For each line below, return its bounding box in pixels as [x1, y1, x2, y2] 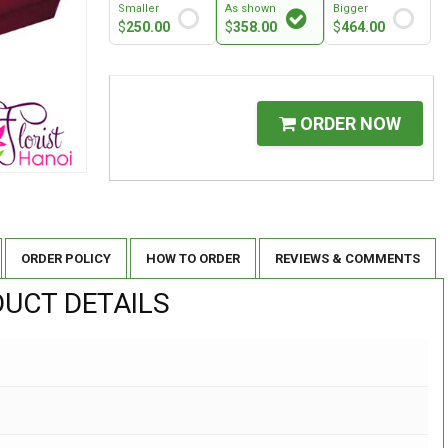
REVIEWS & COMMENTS [275, 251, 420, 267]
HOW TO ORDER [146, 251, 240, 267]
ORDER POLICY [21, 251, 111, 267]
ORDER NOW [296, 113, 401, 134]
